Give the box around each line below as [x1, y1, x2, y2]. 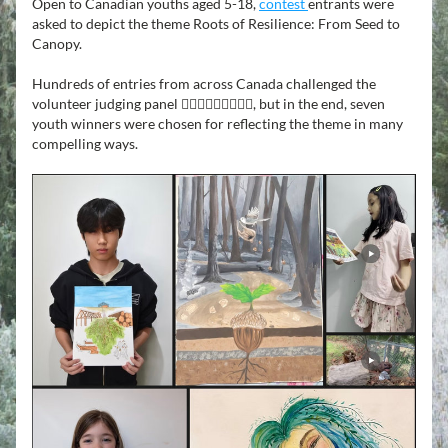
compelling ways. [32, 135, 138, 152]
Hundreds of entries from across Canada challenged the [32, 75, 376, 92]
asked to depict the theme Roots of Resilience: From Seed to [32, 15, 400, 32]
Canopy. [32, 35, 82, 52]
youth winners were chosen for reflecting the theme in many [32, 115, 403, 132]
